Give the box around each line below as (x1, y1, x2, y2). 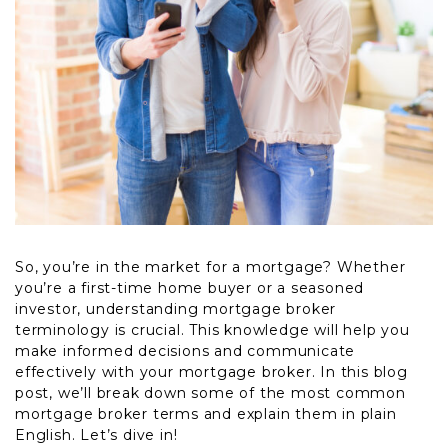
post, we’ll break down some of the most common (15, 384, 406, 402)
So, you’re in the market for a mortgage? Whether (15, 258, 406, 276)
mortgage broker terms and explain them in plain (15, 405, 397, 423)
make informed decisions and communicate (15, 342, 356, 360)
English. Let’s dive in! (15, 426, 178, 444)
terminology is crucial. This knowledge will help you (15, 321, 410, 339)
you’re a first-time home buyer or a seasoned (15, 279, 365, 297)
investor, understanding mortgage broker (15, 300, 337, 318)
